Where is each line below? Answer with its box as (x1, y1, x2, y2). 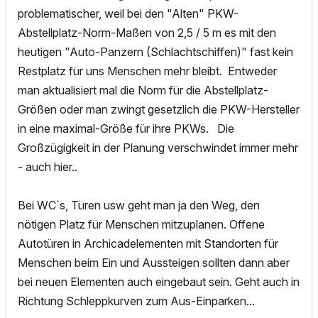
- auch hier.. (18, 160, 77, 175)
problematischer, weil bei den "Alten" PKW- (18, 6, 238, 21)
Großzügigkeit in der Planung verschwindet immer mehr (18, 141, 298, 155)
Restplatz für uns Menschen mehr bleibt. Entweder (18, 64, 277, 79)
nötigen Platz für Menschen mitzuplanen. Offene (18, 217, 265, 232)
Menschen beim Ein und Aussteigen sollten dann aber (18, 256, 290, 270)
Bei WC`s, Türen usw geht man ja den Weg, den (18, 198, 260, 213)
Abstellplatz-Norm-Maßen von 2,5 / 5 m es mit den (18, 26, 276, 40)
